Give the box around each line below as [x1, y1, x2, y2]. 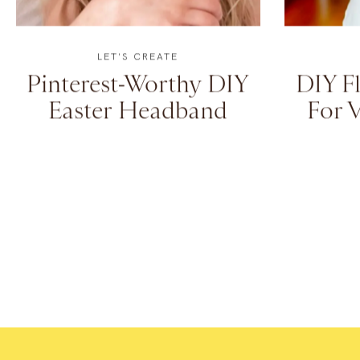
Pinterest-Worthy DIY [27, 122, 250, 150]
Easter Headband [48, 149, 228, 177]
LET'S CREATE [97, 102, 179, 116]
